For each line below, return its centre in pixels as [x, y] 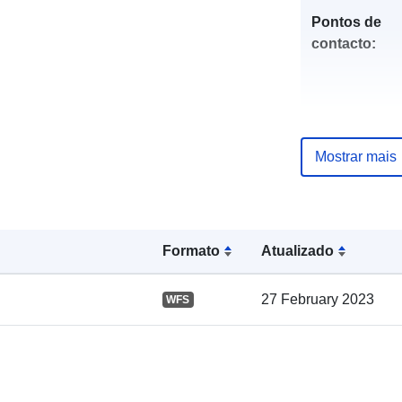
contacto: [343, 43]
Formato [191, 250]
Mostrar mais [355, 156]
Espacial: [342, 323]
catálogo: [343, 230]
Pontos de [346, 22]
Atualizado [298, 250]
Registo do [348, 208]
